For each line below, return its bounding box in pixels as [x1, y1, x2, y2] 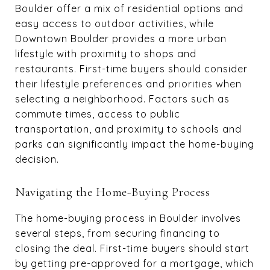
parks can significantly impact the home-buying [15, 138, 254, 150]
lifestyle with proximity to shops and [15, 48, 196, 60]
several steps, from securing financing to [15, 227, 220, 239]
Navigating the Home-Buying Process [15, 184, 210, 199]
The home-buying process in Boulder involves [15, 212, 241, 224]
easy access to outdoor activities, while [15, 17, 214, 30]
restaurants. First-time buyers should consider [15, 63, 248, 75]
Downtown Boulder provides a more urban [15, 33, 227, 45]
